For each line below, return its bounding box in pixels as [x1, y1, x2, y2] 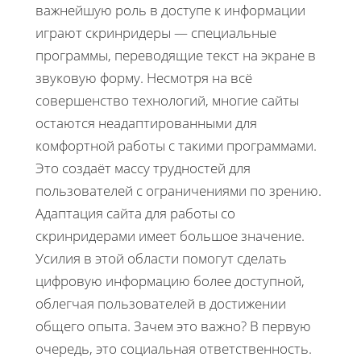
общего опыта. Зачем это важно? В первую [35, 316, 311, 335]
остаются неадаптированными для [35, 113, 257, 132]
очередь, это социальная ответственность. [35, 338, 312, 358]
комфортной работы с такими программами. [35, 135, 317, 155]
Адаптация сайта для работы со [35, 203, 235, 222]
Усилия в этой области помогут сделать [35, 248, 287, 268]
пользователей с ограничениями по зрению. [35, 180, 322, 200]
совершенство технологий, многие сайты [35, 90, 299, 110]
